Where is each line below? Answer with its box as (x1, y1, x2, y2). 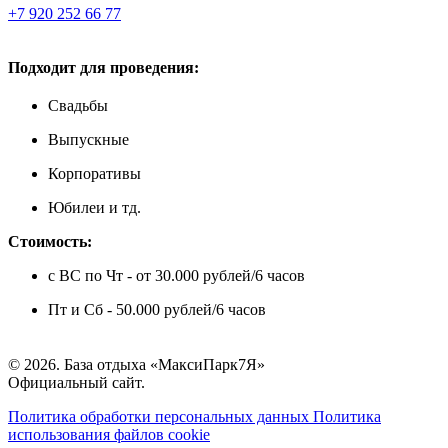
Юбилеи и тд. (48, 199, 141, 216)
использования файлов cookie (8, 426, 210, 443)
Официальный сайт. (8, 374, 145, 391)
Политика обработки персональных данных (8, 408, 313, 425)
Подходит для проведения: (8, 59, 199, 76)
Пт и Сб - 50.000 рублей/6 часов (48, 301, 266, 318)
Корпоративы (48, 165, 141, 182)
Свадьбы (48, 97, 108, 114)
